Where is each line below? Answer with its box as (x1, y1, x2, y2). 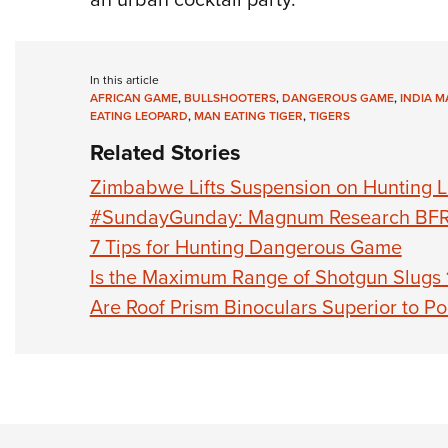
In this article (89, 71, 159, 89)
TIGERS (308, 107, 350, 125)
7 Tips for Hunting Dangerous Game (89, 232, 402, 262)
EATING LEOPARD (89, 107, 188, 125)
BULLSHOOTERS (183, 89, 276, 107)
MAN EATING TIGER (193, 107, 303, 125)
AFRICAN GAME (89, 89, 178, 107)
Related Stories (89, 136, 241, 169)
